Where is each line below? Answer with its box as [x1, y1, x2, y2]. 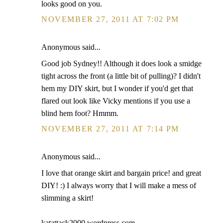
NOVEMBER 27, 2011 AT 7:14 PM [41, 124, 179, 133]
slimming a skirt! [41, 194, 94, 202]
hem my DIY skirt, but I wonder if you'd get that [41, 84, 193, 93]
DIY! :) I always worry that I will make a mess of [41, 181, 196, 190]
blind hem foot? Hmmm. [41, 109, 118, 117]
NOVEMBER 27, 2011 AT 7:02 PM [41, 15, 179, 23]
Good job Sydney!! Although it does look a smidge [41, 59, 202, 68]
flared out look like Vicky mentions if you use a [41, 97, 190, 105]
